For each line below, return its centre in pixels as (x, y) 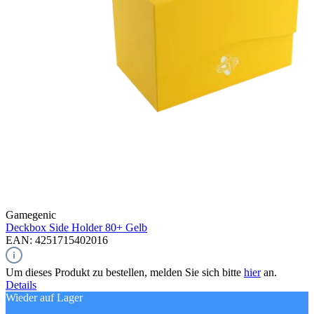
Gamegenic (31, 215)
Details (21, 285)
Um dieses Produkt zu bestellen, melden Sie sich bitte (125, 273)
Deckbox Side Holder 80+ (64, 228)
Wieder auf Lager (44, 298)
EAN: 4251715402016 (57, 240)
